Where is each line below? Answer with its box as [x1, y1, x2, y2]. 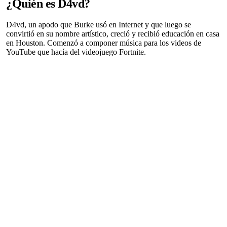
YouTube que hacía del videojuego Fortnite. [6, 48, 146, 57]
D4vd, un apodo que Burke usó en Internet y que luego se [6, 20, 191, 29]
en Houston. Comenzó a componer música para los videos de [6, 39, 201, 48]
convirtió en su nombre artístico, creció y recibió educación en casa [6, 29, 219, 39]
